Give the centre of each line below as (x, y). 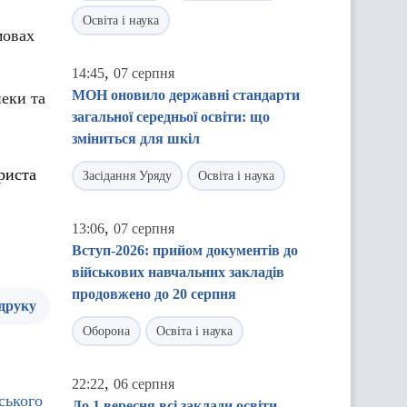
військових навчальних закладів (178, 272)
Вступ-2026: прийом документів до (185, 250)
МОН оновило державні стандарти (186, 95)
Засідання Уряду (127, 176)
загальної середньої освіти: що (171, 117)
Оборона (106, 331)
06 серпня (144, 384)
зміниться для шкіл (136, 139)
